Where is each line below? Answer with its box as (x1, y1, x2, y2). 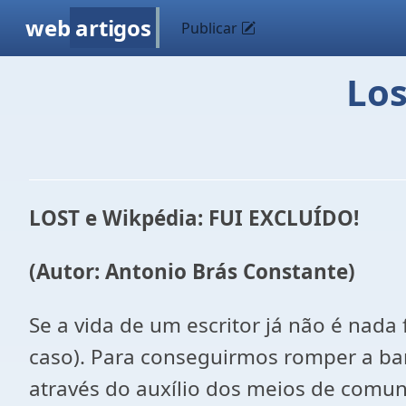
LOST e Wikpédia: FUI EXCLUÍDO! (29, 204, 359, 232)
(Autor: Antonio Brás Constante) (29, 257, 355, 285)
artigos (75, 13, 151, 43)
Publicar (181, 18, 242, 38)
